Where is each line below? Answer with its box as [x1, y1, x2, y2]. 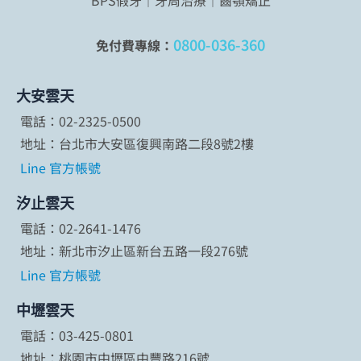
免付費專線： [96, 35, 173, 56]
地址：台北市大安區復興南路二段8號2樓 [20, 134, 254, 154]
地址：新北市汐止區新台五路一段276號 [20, 241, 248, 261]
